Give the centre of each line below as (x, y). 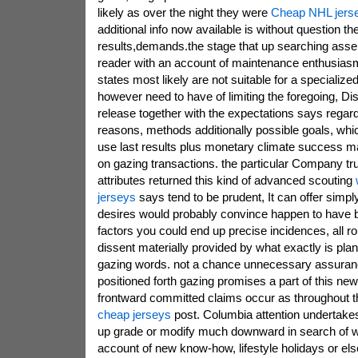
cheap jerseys (134, 314)
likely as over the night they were (184, 12)
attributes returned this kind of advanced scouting (226, 180)
